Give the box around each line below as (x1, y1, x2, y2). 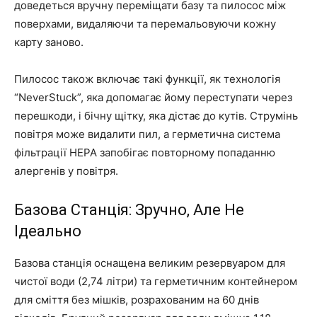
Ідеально (14, 221, 81, 240)
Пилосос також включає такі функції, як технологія (14, 71, 280, 86)
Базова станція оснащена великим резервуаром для (14, 255, 285, 270)
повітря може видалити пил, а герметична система (14, 127, 280, 141)
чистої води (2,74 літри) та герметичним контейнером (14, 274, 297, 288)
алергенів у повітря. (14, 163, 118, 178)
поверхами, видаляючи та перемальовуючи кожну (14, 16, 276, 30)
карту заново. (14, 35, 83, 49)
